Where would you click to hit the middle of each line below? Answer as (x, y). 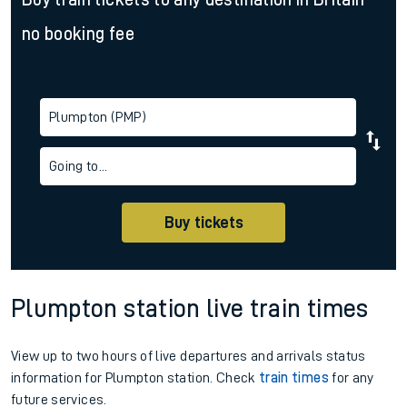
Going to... (79, 166)
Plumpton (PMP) (98, 117)
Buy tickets (203, 223)
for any (351, 378)
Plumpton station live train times (190, 309)
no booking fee (78, 34)
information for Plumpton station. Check (135, 378)
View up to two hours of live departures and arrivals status (189, 356)
